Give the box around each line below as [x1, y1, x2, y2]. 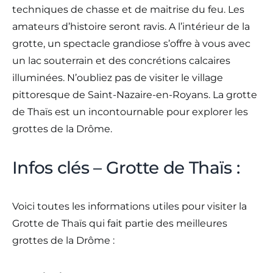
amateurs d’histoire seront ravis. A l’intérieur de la [12, 21, 250, 33]
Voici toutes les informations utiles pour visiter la [12, 200, 247, 213]
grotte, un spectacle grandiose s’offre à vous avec [12, 38, 250, 50]
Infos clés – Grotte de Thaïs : [12, 157, 239, 179]
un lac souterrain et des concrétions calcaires [12, 55, 230, 67]
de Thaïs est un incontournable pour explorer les [12, 106, 248, 118]
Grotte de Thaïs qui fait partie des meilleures [12, 218, 227, 230]
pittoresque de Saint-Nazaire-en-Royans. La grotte [12, 89, 257, 101]
